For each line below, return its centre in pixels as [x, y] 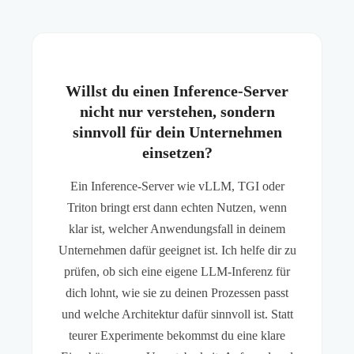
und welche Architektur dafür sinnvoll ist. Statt [177, 314]
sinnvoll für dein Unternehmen [177, 132]
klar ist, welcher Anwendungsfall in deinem [177, 229]
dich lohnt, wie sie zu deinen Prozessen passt [177, 293]
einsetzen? [177, 153]
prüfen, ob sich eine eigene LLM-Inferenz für [177, 272]
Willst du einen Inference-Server [177, 91]
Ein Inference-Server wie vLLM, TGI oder [177, 186]
